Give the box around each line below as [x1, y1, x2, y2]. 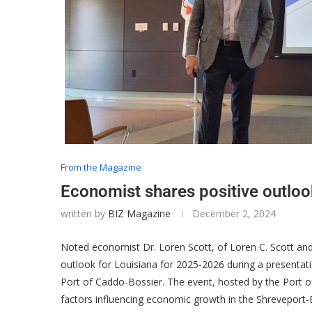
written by [61, 207, 108, 220]
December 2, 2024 [192, 207, 276, 220]
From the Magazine [61, 161, 141, 173]
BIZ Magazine [108, 207, 171, 220]
